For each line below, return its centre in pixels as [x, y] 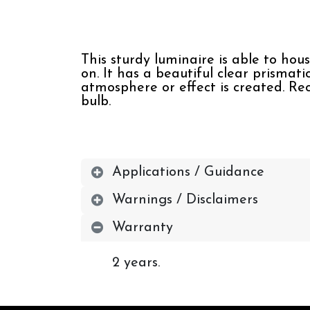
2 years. [138, 263]
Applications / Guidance [188, 172]
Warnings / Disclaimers [185, 200]
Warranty [143, 228]
